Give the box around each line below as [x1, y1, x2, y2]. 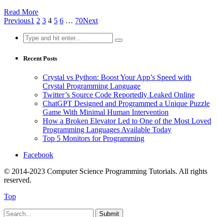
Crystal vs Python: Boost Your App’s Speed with [43, 73, 191, 82]
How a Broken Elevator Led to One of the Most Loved [43, 117, 211, 125]
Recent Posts [23, 55, 57, 62]
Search [23, 32, 44, 41]
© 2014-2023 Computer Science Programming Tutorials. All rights [4, 167, 207, 176]
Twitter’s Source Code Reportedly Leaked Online [43, 91, 195, 99]
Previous [4, 16, 31, 25]
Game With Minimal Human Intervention [43, 108, 169, 117]
